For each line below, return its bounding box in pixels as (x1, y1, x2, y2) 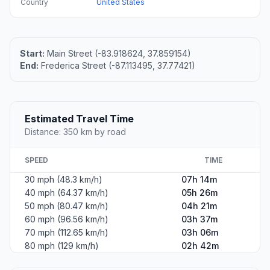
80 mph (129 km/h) (25, 240, 99, 251)
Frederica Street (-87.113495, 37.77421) (39, 60, 195, 71)
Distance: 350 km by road (25, 127, 126, 137)
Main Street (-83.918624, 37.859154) (45, 48, 191, 59)
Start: (20, 48, 45, 59)
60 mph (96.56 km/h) (25, 214, 108, 225)
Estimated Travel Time (25, 113, 134, 125)
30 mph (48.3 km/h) (25, 174, 102, 185)
